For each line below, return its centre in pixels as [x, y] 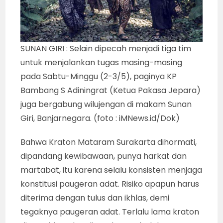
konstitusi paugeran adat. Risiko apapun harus [110, 184]
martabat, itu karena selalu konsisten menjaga [111, 170]
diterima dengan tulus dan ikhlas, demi [95, 198]
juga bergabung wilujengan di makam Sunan [106, 104]
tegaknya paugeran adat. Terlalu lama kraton [110, 212]
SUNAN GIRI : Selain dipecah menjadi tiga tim [106, 48]
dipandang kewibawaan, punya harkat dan [104, 156]
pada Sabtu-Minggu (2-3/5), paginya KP [99, 76]
